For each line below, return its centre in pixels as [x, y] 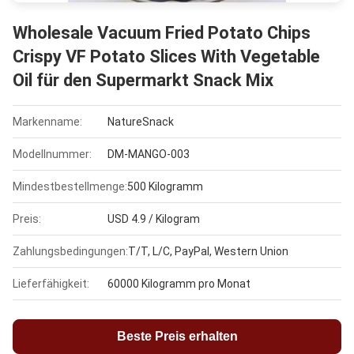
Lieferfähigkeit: [51, 284]
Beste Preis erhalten [177, 337]
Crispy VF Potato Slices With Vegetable [166, 57]
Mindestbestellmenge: [70, 187]
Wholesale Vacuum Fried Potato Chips [162, 33]
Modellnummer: [52, 154]
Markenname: [47, 122]
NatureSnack [141, 122]
